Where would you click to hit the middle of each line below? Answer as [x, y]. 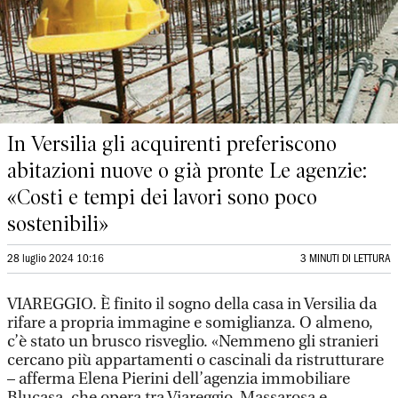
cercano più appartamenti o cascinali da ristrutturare [195, 360]
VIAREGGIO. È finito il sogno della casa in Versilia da [192, 304]
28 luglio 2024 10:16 [56, 259]
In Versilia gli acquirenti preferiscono [172, 144]
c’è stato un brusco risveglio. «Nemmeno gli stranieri [193, 342]
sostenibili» [58, 224]
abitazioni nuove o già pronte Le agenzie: [187, 171]
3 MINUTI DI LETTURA [346, 259]
